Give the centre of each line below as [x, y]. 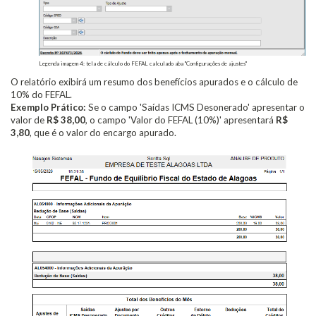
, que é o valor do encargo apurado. [103, 133]
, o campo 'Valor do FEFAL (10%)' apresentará [181, 120]
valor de [29, 120]
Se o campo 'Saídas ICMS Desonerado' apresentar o [195, 108]
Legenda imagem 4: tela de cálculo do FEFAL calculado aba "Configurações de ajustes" [143, 64]
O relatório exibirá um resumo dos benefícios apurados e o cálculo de [154, 82]
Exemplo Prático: [48, 108]
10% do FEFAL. [41, 95]
